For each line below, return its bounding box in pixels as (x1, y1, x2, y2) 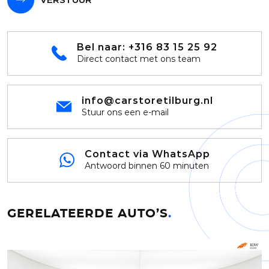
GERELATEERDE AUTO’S (7, 207, 168, 220)
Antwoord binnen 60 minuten (84, 160, 209, 171)
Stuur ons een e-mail (81, 106, 169, 118)
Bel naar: (77, 41, 128, 53)
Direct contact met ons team (77, 53, 201, 64)
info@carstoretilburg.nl (81, 94, 213, 106)
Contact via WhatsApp (84, 148, 210, 160)
